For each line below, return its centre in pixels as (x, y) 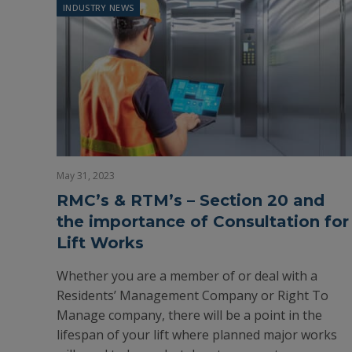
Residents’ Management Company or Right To (192, 295)
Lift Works (100, 243)
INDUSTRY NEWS (99, 7)
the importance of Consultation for (203, 222)
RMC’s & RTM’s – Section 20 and (191, 200)
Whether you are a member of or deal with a (187, 276)
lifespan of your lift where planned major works (197, 335)
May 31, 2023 (86, 176)
